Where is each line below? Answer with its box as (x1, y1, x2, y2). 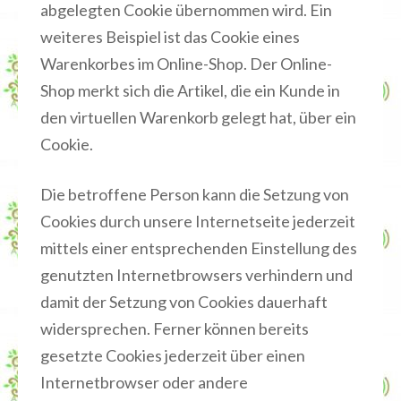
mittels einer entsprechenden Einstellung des (40, 238, 357, 258)
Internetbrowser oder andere (40, 372, 248, 392)
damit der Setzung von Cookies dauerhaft (40, 292, 328, 311)
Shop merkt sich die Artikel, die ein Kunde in (40, 81, 340, 100)
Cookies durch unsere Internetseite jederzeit (40, 211, 355, 231)
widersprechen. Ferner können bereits (40, 319, 309, 338)
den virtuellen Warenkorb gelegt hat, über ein (40, 107, 356, 127)
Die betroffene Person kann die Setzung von (40, 184, 349, 204)
